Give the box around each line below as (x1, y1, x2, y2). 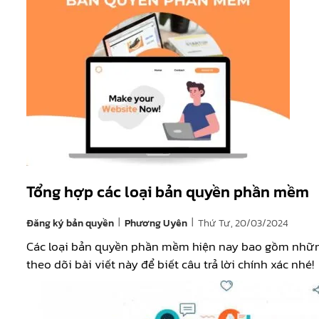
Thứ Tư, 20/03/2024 (198, 215, 288, 231)
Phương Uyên (125, 216, 187, 231)
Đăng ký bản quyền (26, 215, 116, 231)
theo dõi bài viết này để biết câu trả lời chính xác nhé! (26, 255, 314, 274)
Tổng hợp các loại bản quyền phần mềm (26, 180, 309, 204)
